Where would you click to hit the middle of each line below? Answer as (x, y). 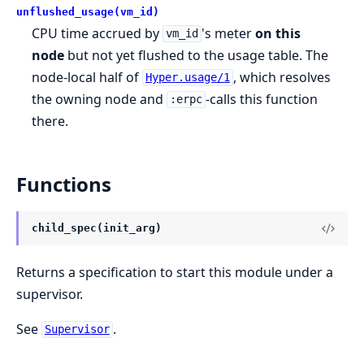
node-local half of (87, 77)
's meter (228, 33)
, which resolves (282, 77)
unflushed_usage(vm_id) (88, 11)
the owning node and (100, 99)
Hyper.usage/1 (187, 78)
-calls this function (261, 99)
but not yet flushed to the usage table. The (197, 55)
